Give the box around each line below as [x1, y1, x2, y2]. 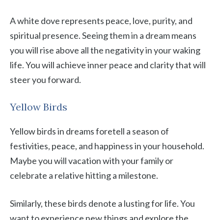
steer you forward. [10, 74, 81, 85]
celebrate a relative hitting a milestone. [10, 170, 158, 181]
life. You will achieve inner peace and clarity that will [10, 59, 206, 70]
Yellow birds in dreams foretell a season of [10, 126, 169, 137]
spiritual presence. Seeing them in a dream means [10, 30, 196, 41]
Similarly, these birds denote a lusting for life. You [10, 198, 195, 209]
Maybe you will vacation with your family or [10, 155, 173, 166]
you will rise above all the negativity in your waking [10, 45, 200, 55]
